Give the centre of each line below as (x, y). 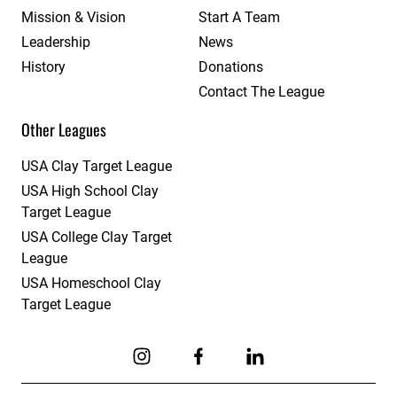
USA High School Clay (90, 191)
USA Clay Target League (97, 167)
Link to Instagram (192, 378)
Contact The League (261, 92)
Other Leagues (64, 130)
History (43, 67)
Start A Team (239, 18)
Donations (231, 67)
